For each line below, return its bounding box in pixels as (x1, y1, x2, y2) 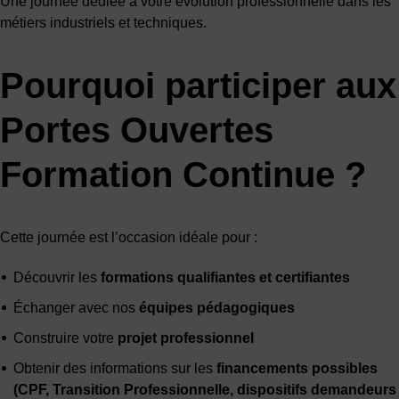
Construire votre (13, 330, 118, 346)
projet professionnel (118, 330, 254, 346)
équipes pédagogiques (139, 299, 295, 315)
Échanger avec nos (13, 299, 139, 315)
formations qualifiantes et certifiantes (101, 269, 350, 285)
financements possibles (216, 360, 378, 376)
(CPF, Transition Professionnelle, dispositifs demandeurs (13, 381, 396, 397)
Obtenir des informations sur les (13, 360, 216, 376)
